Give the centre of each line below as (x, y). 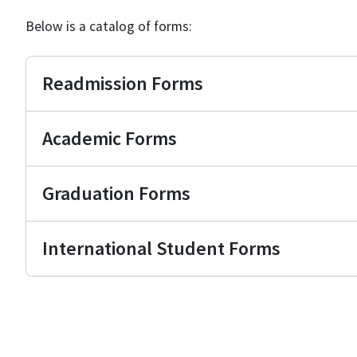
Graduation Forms (116, 193)
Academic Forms (110, 138)
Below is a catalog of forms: (109, 26)
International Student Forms (161, 248)
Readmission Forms (123, 83)
